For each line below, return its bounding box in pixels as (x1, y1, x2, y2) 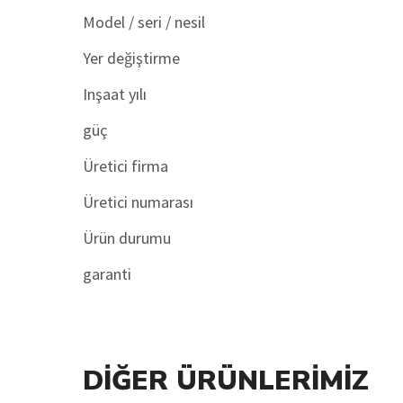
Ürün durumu (83, 228, 171, 248)
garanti (83, 264, 131, 284)
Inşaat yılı (83, 84, 147, 104)
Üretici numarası (83, 192, 193, 212)
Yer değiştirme (83, 48, 180, 68)
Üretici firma (83, 156, 168, 176)
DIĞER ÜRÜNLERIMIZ (83, 363, 369, 399)
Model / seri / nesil (83, 12, 205, 32)
